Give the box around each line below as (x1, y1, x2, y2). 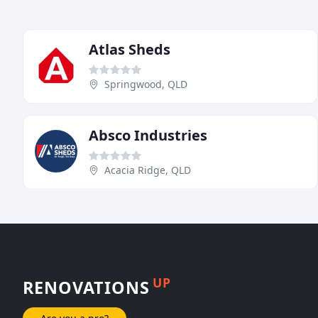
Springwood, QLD (104, 77, 187, 91)
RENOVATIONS (23, 275, 150, 299)
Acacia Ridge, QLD (104, 163, 191, 177)
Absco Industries (89, 125, 207, 145)
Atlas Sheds (89, 39, 170, 59)
